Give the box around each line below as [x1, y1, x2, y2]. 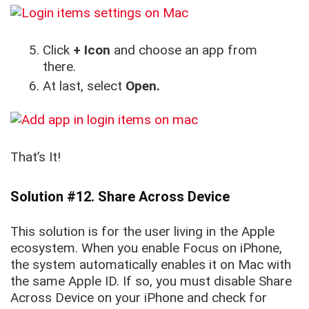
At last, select [43, 78, 123, 94]
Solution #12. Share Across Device [10, 188, 230, 206]
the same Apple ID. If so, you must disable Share [10, 273, 292, 290]
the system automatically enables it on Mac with [10, 257, 291, 273]
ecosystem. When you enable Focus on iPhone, [10, 240, 282, 257]
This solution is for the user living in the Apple [10, 223, 275, 240]
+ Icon [70, 42, 114, 59]
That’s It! [10, 149, 61, 166]
